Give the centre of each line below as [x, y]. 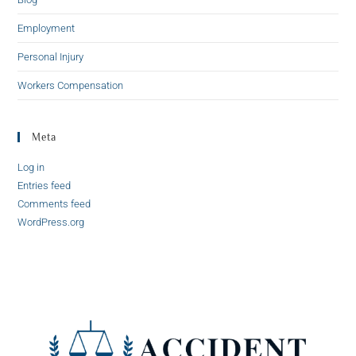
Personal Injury [51, 57]
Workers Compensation [71, 86]
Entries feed [44, 186]
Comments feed [54, 204]
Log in [31, 168]
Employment [46, 29]
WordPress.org [51, 222]
